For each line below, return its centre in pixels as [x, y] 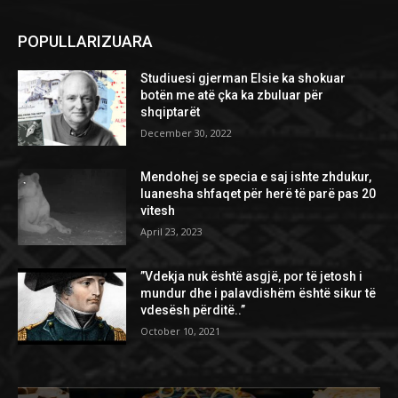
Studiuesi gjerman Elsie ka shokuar [243, 78]
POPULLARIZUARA [85, 41]
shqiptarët [171, 111]
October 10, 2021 [181, 330]
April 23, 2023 [172, 232]
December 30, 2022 [187, 132]
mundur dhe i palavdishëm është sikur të [259, 293]
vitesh [158, 211]
